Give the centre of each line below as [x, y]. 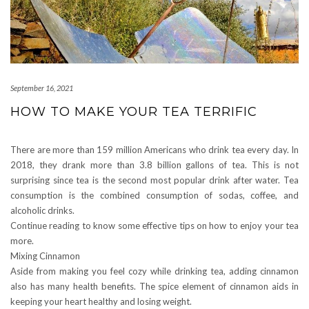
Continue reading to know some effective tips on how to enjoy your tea [154, 225]
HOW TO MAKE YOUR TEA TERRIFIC [134, 111]
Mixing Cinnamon [45, 256]
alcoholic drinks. [42, 210]
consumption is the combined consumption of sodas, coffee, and [154, 195]
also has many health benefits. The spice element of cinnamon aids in [154, 286]
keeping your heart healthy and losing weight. [101, 301]
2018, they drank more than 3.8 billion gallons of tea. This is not [154, 165]
